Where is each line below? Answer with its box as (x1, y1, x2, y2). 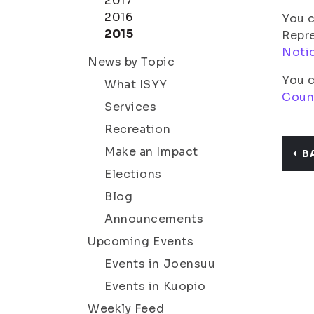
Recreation (104, 122, 171, 137)
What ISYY (104, 77, 168, 92)
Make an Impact (104, 144, 198, 159)
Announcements (104, 212, 204, 226)
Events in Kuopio (104, 279, 206, 294)
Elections (104, 167, 163, 182)
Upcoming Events (88, 234, 194, 249)
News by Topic (88, 55, 175, 69)
